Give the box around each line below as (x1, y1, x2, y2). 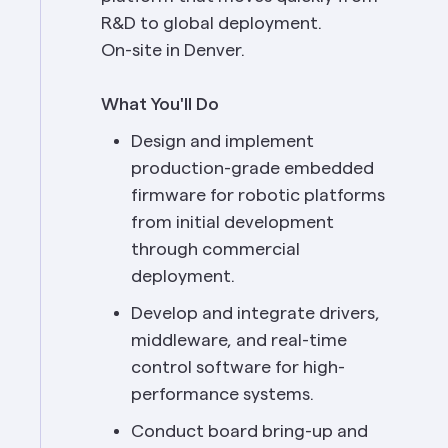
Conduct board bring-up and (131, 422, 368, 440)
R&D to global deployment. (101, 14, 322, 32)
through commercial (131, 240, 300, 258)
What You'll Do (101, 95, 219, 113)
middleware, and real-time (131, 331, 347, 349)
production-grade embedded (131, 159, 374, 177)
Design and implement (131, 132, 314, 150)
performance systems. (131, 385, 314, 403)
